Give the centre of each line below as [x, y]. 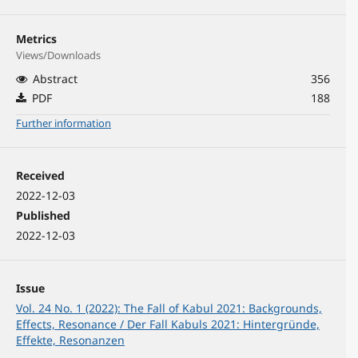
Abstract [56, 79]
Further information [64, 123]
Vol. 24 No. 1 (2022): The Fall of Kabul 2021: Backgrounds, [169, 308]
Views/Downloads [59, 56]
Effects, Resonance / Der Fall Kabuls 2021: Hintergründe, [168, 324]
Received [41, 176]
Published [44, 216]
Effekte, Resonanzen [71, 340]
